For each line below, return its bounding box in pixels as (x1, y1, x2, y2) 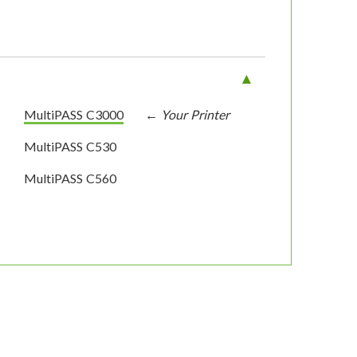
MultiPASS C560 (24, 171, 117, 186)
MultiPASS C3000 (24, 107, 124, 123)
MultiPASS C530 (24, 139, 117, 155)
